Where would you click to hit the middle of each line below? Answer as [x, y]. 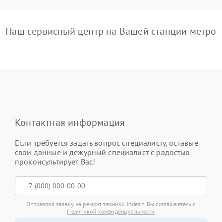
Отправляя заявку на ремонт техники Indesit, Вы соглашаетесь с [111, 204]
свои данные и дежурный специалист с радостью [103, 152]
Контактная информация [70, 123]
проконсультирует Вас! [55, 162]
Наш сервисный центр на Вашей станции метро [111, 31]
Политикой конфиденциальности [111, 212]
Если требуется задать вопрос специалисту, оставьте [107, 143]
